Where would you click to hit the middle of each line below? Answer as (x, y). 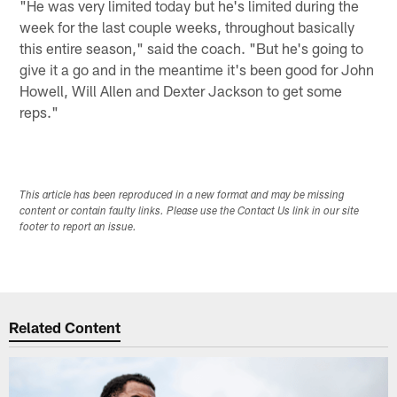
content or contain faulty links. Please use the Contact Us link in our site (190, 211)
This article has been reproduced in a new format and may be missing (183, 195)
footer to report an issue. (78, 227)
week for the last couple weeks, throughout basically (187, 26)
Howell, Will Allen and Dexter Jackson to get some (181, 90)
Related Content (65, 327)
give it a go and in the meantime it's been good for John (197, 69)
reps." (39, 111)
